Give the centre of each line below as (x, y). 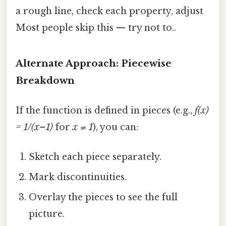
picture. (47, 214)
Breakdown (45, 80)
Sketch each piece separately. (95, 157)
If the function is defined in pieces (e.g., (105, 111)
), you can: (116, 127)
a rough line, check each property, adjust (109, 11)
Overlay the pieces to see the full (103, 197)
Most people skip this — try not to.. (96, 28)
